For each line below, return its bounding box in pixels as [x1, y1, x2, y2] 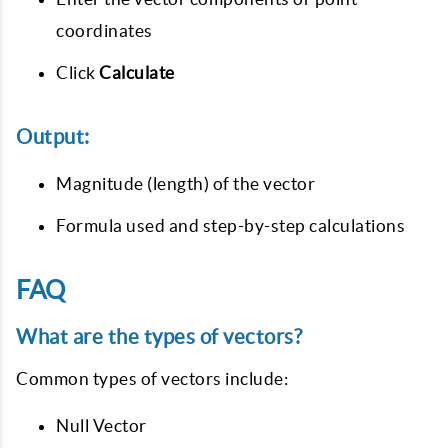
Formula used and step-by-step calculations [56, 215, 405, 235]
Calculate [99, 62, 175, 82]
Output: [16, 124, 90, 148]
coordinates [56, 20, 153, 40]
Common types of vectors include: [16, 368, 288, 388]
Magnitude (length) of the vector [56, 173, 315, 193]
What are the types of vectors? [16, 324, 302, 348]
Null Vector [56, 415, 147, 435]
